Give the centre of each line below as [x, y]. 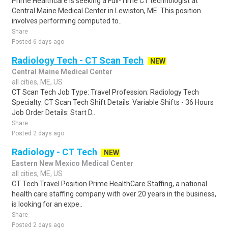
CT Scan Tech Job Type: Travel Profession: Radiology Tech [105, 92]
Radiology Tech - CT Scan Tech [78, 60]
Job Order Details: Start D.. [53, 112]
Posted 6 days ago [38, 42]
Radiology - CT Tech [54, 152]
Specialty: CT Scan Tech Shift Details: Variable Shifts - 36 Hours [113, 102]
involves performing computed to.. [67, 21]
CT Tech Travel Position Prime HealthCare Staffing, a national [109, 184]
